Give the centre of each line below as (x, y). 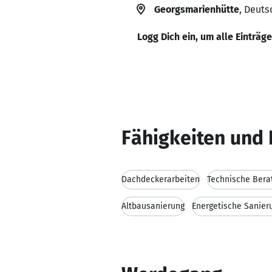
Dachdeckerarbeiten (161, 179)
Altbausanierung (153, 206)
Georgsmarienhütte (197, 9)
